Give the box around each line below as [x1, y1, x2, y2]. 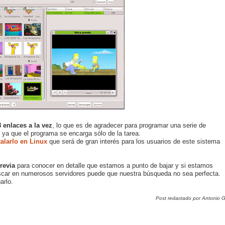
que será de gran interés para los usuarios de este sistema [47, 137, 220, 145]
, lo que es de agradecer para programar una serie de [52, 121, 206, 129]
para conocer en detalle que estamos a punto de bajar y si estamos [15, 161, 213, 169]
